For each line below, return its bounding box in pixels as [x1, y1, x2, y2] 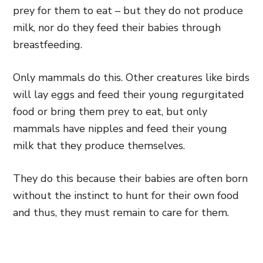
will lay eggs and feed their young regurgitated [13, 87, 244, 102]
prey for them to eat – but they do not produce [13, 4, 243, 18]
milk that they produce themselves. [13, 139, 185, 153]
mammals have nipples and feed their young [13, 122, 227, 136]
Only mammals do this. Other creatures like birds [13, 70, 249, 85]
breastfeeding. [13, 38, 82, 52]
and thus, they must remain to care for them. [13, 205, 229, 220]
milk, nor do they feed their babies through [13, 21, 221, 35]
